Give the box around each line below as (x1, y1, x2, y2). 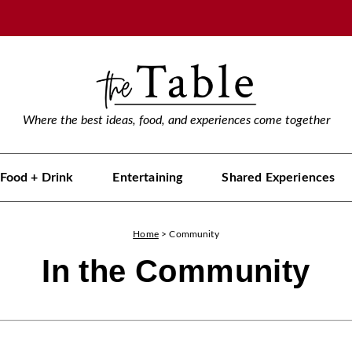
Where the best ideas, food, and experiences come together (22, 114, 330, 127)
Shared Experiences (222, 171, 335, 184)
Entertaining (112, 171, 183, 184)
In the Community (42, 254, 310, 288)
